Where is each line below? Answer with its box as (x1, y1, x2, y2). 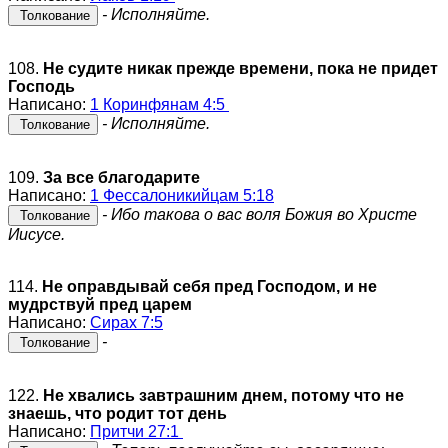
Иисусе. (8, 225, 65, 243)
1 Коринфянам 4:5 (90, 95, 229, 113)
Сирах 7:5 (90, 313, 163, 331)
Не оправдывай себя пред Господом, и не (42, 277, 377, 295)
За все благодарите (43, 168, 200, 186)
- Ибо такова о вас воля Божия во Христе (98, 205, 417, 223)
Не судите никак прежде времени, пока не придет (43, 59, 438, 77)
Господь (8, 77, 75, 95)
